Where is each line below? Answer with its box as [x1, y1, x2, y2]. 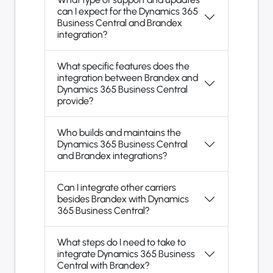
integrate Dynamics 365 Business [57, 248, 195, 260]
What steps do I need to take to [57, 236, 186, 248]
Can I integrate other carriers [57, 182, 176, 193]
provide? [57, 95, 93, 107]
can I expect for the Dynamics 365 [57, 5, 198, 17]
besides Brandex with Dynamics [57, 193, 189, 205]
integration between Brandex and [57, 72, 198, 83]
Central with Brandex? [57, 260, 149, 271]
